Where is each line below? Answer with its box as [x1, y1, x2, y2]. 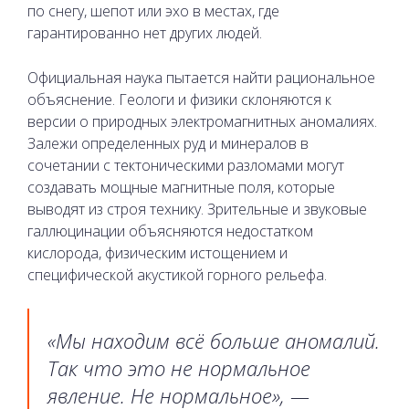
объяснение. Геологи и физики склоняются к [27, 89, 331, 110]
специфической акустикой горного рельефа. [27, 264, 327, 285]
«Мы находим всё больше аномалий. [47, 326, 380, 354]
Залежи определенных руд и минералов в [27, 132, 309, 153]
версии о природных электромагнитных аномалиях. [27, 110, 377, 131]
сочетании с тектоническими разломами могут [27, 154, 344, 175]
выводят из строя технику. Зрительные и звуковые [27, 198, 367, 219]
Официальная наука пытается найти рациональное [27, 67, 375, 88]
